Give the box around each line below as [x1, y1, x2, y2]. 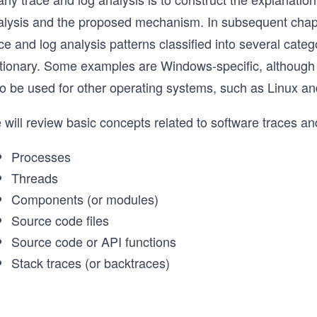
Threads [11, 168, 58, 187]
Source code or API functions [11, 232, 176, 250]
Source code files [11, 211, 109, 229]
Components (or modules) [11, 190, 158, 208]
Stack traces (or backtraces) [11, 253, 170, 272]
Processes [11, 147, 71, 166]
